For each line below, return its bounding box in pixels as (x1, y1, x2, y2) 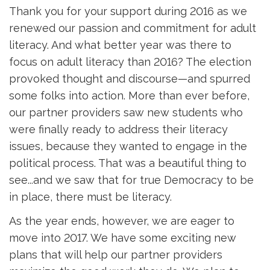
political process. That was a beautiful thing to (9, 157, 246, 169)
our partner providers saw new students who (9, 106, 243, 119)
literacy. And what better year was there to (9, 39, 231, 51)
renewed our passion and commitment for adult (9, 22, 256, 34)
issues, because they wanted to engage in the (9, 140, 247, 152)
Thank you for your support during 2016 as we (9, 5, 247, 17)
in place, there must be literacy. (9, 190, 172, 203)
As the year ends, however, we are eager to (9, 215, 234, 227)
